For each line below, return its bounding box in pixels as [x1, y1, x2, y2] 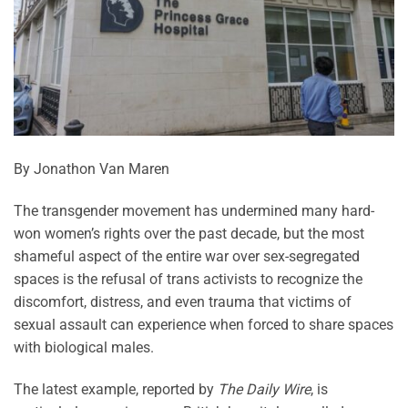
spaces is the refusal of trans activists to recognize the [14, 270, 362, 288]
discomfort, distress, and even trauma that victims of [14, 292, 352, 311]
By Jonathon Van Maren [14, 159, 169, 178]
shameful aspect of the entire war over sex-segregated [14, 247, 360, 265]
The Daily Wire [218, 380, 311, 398]
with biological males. [14, 338, 154, 356]
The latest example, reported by [14, 380, 218, 398]
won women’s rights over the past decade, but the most [14, 224, 364, 242]
